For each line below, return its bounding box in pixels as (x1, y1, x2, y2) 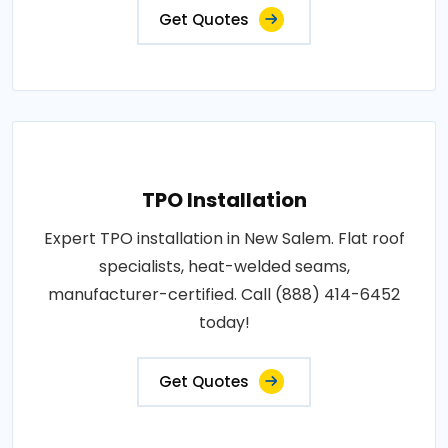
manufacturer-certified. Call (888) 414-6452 (48, 282, 400, 306)
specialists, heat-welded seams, (98, 254, 350, 278)
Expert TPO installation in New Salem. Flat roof (43, 226, 405, 250)
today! (198, 310, 250, 334)
